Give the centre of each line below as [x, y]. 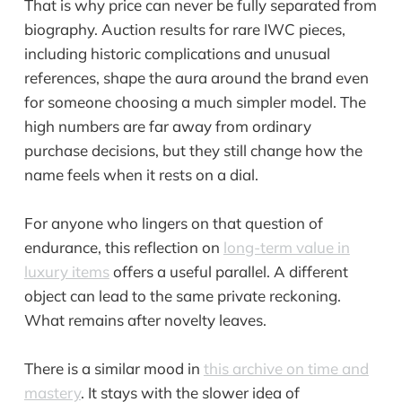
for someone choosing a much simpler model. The [195, 101]
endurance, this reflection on [123, 247]
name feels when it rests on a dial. [141, 174]
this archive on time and [286, 368]
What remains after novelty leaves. [145, 319]
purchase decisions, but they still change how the [193, 150]
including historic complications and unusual [177, 53]
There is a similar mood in [114, 368]
